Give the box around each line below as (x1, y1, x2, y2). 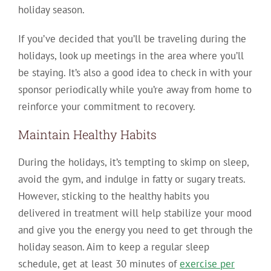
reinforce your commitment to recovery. (18, 100, 195, 114)
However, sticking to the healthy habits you (18, 189, 209, 203)
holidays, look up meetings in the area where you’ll (18, 49, 244, 63)
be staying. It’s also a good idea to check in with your (18, 66, 252, 80)
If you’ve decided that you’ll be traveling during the (18, 32, 246, 46)
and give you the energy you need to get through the (18, 223, 253, 237)
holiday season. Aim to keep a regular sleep (18, 240, 209, 254)
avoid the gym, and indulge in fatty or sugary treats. (18, 172, 245, 186)
